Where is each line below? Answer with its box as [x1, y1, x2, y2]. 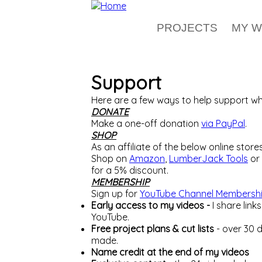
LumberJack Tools [169, 153, 248, 164]
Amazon [129, 153, 165, 164]
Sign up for [91, 188, 140, 199]
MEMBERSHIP [91, 176, 150, 188]
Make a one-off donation [91, 118, 201, 129]
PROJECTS [157, 22, 218, 34]
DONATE [91, 106, 129, 118]
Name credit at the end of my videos [91, 246, 249, 258]
